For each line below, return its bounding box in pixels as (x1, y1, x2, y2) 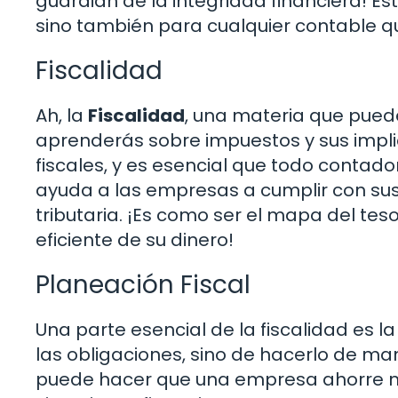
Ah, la (36, 102, 88, 128)
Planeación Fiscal (36, 267, 251, 302)
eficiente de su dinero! (36, 227, 234, 252)
